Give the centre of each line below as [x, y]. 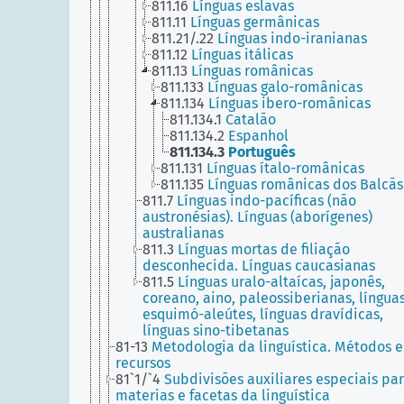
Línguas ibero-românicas [289, 103]
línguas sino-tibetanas [216, 331]
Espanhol [258, 136]
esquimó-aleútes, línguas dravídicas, [263, 314]
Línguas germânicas [255, 22]
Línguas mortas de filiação [264, 249]
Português [262, 152]
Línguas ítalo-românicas [285, 168]
